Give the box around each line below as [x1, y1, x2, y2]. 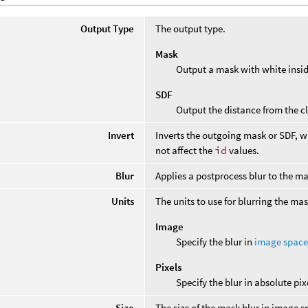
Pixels [155, 260, 182, 274]
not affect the [155, 143, 215, 157]
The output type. [155, 21, 226, 35]
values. [227, 143, 260, 157]
